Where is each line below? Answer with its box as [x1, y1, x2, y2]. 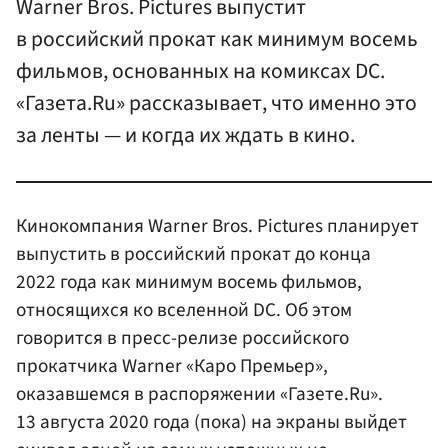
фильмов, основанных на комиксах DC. [16, 56, 385, 88]
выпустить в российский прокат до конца [16, 239, 371, 268]
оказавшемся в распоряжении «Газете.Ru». [16, 379, 383, 408]
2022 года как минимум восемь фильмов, [16, 267, 362, 296]
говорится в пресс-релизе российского [16, 323, 349, 352]
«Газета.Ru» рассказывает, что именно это [16, 88, 417, 120]
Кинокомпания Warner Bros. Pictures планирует [16, 211, 419, 240]
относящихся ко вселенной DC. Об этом [16, 295, 352, 324]
